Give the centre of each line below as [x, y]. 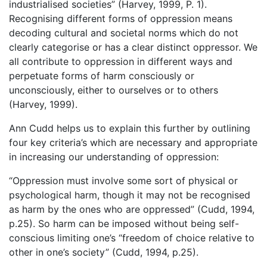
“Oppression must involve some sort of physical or [123, 181]
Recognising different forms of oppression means [121, 18]
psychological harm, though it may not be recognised [130, 195]
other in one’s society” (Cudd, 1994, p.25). [104, 252]
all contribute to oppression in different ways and [121, 61]
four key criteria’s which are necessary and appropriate [133, 142]
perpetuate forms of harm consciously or [102, 76]
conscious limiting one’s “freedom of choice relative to [132, 238]
